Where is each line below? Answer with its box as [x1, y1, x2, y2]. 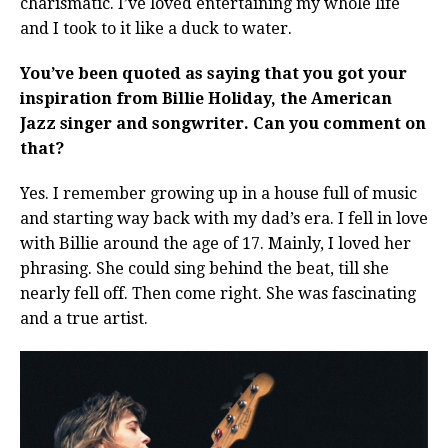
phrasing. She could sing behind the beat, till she [20, 259, 389, 279]
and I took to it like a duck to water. [20, 19, 292, 39]
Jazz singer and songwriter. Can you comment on [20, 114, 426, 134]
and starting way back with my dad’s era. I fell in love [20, 209, 428, 229]
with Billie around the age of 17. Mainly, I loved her [20, 234, 411, 254]
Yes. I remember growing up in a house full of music [20, 184, 417, 204]
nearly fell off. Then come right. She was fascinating [20, 284, 416, 304]
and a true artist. [20, 309, 148, 329]
